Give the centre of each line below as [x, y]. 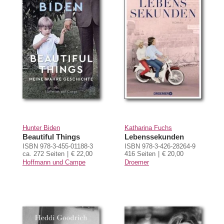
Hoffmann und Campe [54, 162]
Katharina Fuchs [148, 127]
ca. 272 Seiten [43, 153]
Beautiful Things [51, 136]
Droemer [136, 162]
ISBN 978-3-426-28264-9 [160, 146]
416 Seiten [140, 153]
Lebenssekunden [154, 136]
